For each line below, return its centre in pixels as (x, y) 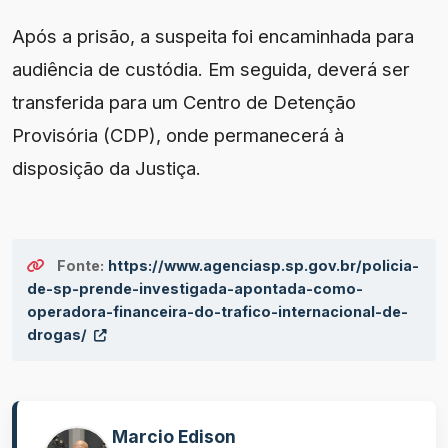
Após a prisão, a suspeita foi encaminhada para (213, 36)
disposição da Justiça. (106, 168)
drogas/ (58, 335)
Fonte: (80, 266)
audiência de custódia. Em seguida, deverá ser (211, 69)
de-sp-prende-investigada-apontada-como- (195, 289)
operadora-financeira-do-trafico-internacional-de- (217, 312)
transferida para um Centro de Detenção (184, 102)
